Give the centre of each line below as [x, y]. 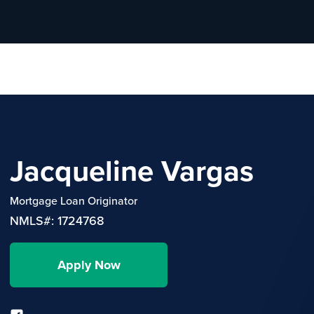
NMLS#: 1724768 [57, 220]
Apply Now [89, 265]
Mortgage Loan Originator [74, 200]
